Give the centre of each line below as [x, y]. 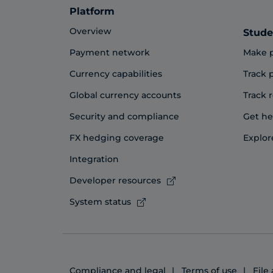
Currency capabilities [116, 74]
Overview [90, 31]
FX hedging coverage [117, 138]
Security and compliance [124, 117]
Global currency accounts [125, 95]
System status [100, 202]
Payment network [110, 53]
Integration [94, 159]
